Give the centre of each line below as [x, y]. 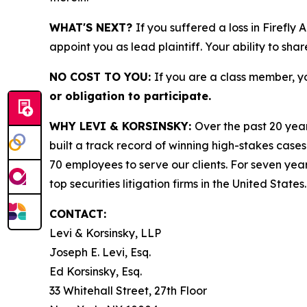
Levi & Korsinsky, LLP [105, 233]
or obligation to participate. [130, 96]
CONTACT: [78, 214]
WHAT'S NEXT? [93, 27]
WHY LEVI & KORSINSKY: [122, 126]
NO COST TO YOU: [102, 77]
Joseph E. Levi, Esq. [100, 252]
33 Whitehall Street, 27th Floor [128, 291]
